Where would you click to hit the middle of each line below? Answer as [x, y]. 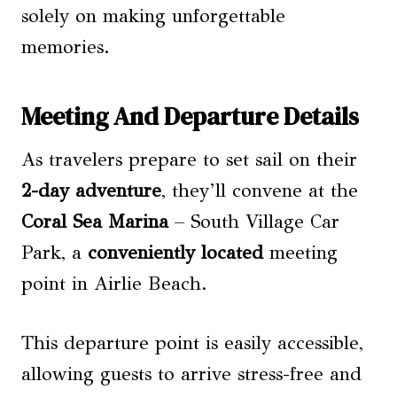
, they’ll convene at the [260, 191]
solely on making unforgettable [153, 16]
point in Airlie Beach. [114, 284]
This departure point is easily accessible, [192, 343]
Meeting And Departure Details [190, 116]
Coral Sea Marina [95, 222]
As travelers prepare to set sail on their [189, 160]
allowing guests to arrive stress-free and [191, 374]
